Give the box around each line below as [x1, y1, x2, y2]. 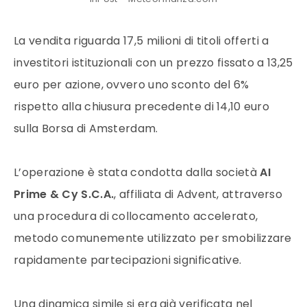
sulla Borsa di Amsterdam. [14, 121, 158, 136]
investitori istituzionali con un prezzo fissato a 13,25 [14, 55, 293, 71]
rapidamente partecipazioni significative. [14, 252, 242, 268]
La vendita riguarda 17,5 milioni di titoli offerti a [14, 33, 269, 49]
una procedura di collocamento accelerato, [14, 208, 258, 224]
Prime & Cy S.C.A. [14, 186, 114, 202]
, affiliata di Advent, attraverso [114, 186, 283, 202]
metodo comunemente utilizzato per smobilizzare [14, 230, 292, 246]
